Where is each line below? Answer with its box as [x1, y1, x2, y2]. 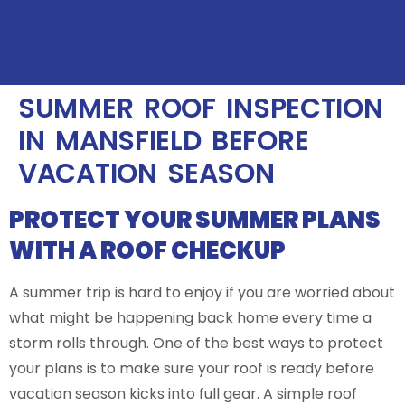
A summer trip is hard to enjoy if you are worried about [9, 282, 395, 303]
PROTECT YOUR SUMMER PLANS [9, 203, 381, 236]
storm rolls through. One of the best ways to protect [9, 333, 383, 353]
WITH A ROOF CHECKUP [9, 234, 286, 267]
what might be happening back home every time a [9, 307, 372, 328]
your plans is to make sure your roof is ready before [9, 358, 374, 379]
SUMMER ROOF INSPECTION [18, 89, 383, 127]
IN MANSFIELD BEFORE [18, 122, 309, 160]
